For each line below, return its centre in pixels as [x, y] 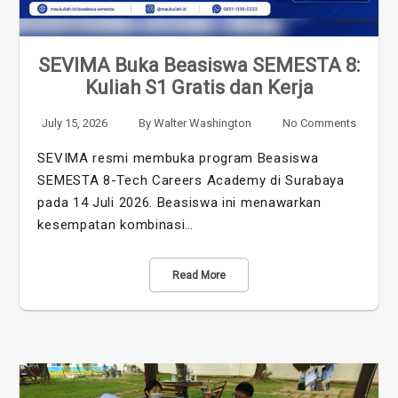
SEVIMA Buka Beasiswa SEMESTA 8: [199, 65]
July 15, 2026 [75, 123]
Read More [199, 275]
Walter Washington [203, 123]
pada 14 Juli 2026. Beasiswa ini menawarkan [179, 202]
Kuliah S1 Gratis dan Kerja [199, 87]
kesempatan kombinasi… [116, 224]
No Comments [319, 123]
